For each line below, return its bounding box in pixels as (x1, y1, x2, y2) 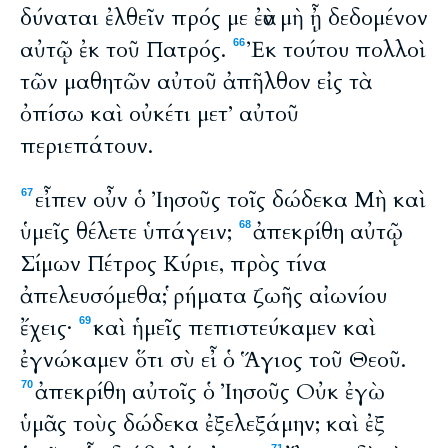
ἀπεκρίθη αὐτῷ (253, 217, 403, 247)
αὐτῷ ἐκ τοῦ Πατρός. (20, 35, 232, 65)
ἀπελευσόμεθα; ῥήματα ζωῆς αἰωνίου (20, 281, 387, 311)
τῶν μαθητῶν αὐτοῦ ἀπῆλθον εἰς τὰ (20, 67, 359, 97)
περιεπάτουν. (20, 131, 153, 161)
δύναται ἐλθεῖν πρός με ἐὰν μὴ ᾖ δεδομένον (20, 3, 428, 33)
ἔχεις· (20, 313, 78, 343)
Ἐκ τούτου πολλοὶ (247, 35, 426, 65)
